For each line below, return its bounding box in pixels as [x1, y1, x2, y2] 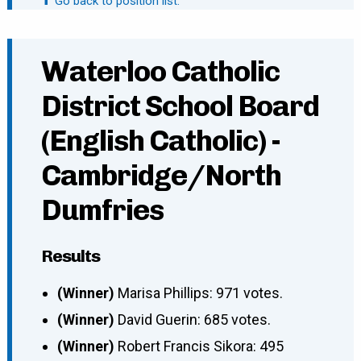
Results [40, 245, 100, 266]
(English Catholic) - [40, 122, 280, 158]
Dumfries [40, 192, 164, 227]
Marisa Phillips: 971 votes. [117, 284, 283, 301]
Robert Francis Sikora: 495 [117, 338, 284, 355]
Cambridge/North [40, 157, 281, 193]
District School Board [40, 88, 319, 123]
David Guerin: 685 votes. [117, 310, 271, 328]
